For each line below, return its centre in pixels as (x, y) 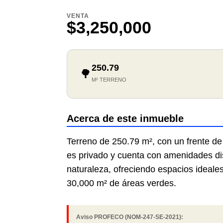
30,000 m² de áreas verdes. (122, 183)
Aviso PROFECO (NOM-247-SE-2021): (130, 217)
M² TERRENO (109, 80)
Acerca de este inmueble (125, 119)
